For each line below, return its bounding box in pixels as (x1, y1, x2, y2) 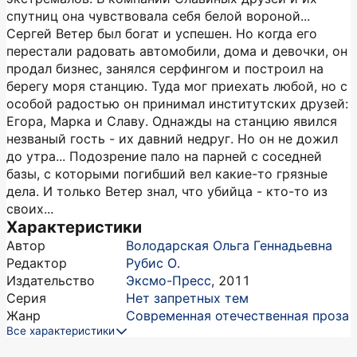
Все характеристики (6, 324, 115, 337)
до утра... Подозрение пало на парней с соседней (6, 148, 322, 164)
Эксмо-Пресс (126, 273, 211, 288)
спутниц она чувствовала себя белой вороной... (6, 8, 310, 24)
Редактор (6, 255, 67, 271)
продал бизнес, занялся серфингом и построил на (6, 61, 324, 76)
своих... (6, 201, 53, 217)
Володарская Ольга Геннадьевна (126, 237, 332, 253)
